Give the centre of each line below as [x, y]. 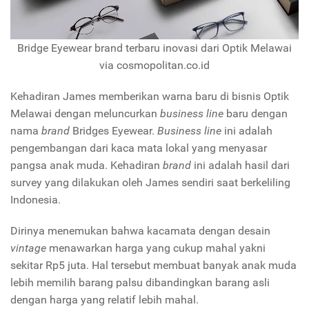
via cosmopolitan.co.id [154, 66]
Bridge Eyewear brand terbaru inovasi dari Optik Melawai [154, 48]
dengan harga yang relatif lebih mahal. [104, 300]
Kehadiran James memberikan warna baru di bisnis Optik [150, 97]
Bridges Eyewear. [113, 131]
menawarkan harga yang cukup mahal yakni [156, 248]
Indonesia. [36, 200]
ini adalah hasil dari [240, 166]
